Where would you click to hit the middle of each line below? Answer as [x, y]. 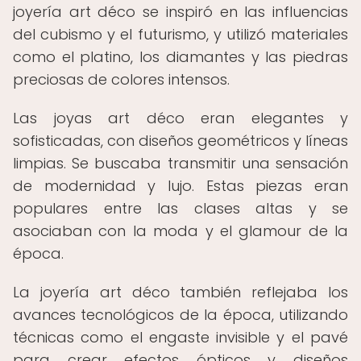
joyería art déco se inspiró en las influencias [180, 12]
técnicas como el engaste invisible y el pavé [180, 337]
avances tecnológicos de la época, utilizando [180, 315]
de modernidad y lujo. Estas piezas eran [180, 186]
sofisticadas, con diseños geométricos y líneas [180, 141]
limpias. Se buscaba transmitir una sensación [180, 163]
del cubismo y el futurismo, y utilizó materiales [180, 34]
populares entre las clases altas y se [180, 208]
